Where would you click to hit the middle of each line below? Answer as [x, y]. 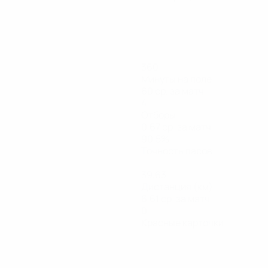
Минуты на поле [176, 79]
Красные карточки [182, 223]
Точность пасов [177, 151]
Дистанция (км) [177, 187]
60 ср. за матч [173, 91]
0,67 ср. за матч [176, 127]
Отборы [159, 115]
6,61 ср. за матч [176, 199]
